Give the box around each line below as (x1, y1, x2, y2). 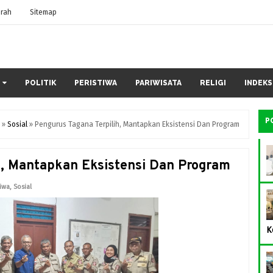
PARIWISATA (135, 79, 182, 87)
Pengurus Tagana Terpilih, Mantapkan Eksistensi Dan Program (35, 120, 239, 129)
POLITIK (25, 79, 56, 87)
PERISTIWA (74, 79, 117, 87)
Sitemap (30, 8, 57, 16)
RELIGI (200, 79, 226, 87)
